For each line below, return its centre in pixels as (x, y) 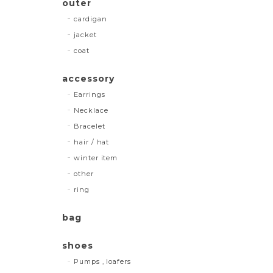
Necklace (91, 110)
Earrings (89, 94)
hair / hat (91, 142)
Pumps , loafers (102, 261)
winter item (96, 158)
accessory (88, 78)
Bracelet (89, 126)
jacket (85, 34)
